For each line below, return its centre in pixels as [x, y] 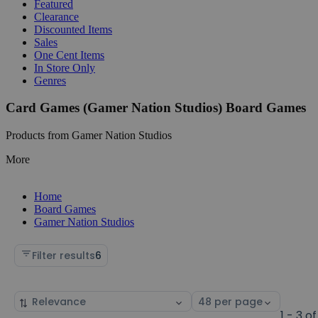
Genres [50, 80]
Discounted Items [73, 29]
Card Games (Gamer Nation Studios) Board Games [156, 108]
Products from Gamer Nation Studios [89, 135]
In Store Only [65, 67]
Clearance [56, 16]
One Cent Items [69, 55]
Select [207, 298]
